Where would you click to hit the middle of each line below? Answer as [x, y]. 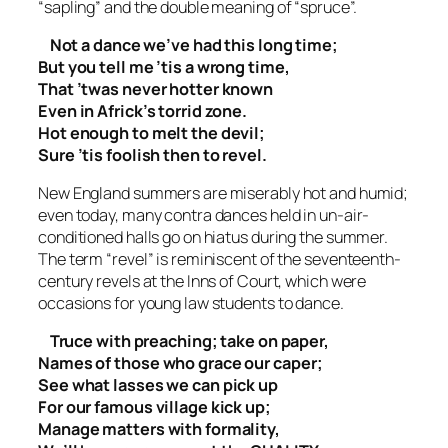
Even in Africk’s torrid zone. [143, 110]
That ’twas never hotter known [156, 88]
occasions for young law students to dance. [191, 303]
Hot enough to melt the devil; [152, 132]
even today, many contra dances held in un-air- [204, 215]
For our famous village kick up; [154, 407]
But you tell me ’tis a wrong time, [164, 66]
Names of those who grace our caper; [180, 363]
